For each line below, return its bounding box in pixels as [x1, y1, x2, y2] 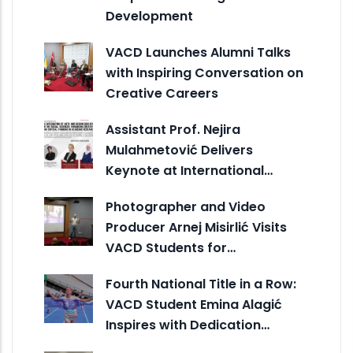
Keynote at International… [106, 161, 273, 180]
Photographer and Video [106, 197, 266, 216]
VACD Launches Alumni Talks [106, 43, 291, 61]
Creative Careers [106, 84, 218, 102]
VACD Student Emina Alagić [106, 295, 282, 314]
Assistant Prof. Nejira [106, 120, 240, 139]
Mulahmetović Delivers [106, 140, 253, 159]
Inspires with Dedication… [106, 315, 269, 334]
